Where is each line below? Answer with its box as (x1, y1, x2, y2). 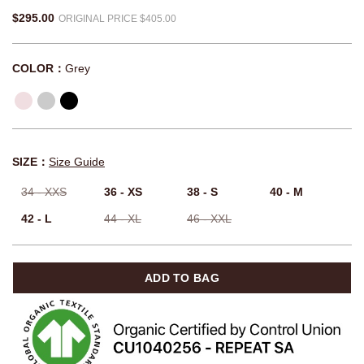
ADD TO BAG (145, 271, 219, 285)
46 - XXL (187, 212, 232, 226)
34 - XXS (21, 185, 67, 199)
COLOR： (12, 62, 65, 76)
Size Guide (49, 155, 105, 169)
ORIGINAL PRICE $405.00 (58, 12, 176, 24)
